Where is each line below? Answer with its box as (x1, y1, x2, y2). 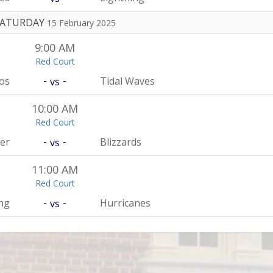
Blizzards (100, 135, 142, 149)
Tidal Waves (100, 74, 155, 88)
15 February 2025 (47, 17, 116, 29)
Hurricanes (100, 196, 151, 210)
